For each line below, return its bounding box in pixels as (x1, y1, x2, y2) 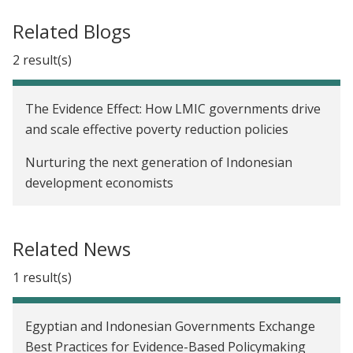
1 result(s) (13, 268, 72, 286)
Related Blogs (13, 17, 131, 44)
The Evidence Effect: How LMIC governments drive (25, 99, 321, 117)
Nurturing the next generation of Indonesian (25, 153, 292, 171)
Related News (13, 235, 131, 262)
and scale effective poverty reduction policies (25, 120, 288, 138)
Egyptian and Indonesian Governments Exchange (25, 317, 315, 335)
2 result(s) (13, 50, 72, 69)
